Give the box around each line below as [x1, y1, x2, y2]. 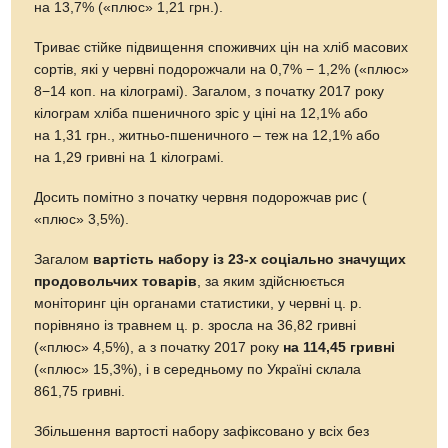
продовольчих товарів [34, 273, 198, 289]
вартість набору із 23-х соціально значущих [93, 251, 407, 267]
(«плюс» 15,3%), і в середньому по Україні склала [34, 361, 362, 377]
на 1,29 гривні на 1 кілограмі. [34, 149, 225, 165]
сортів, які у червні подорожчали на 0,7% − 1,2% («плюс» [34, 61, 410, 77]
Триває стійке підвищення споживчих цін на [34, 39, 320, 55]
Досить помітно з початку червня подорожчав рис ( [34, 189, 368, 205]
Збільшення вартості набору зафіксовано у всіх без [34, 423, 370, 439]
